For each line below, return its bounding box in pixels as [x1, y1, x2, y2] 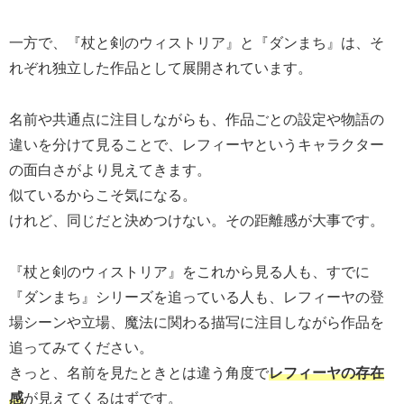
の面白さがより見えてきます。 [9, 162, 211, 179]
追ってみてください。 [9, 340, 153, 356]
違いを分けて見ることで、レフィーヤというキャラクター [9, 137, 384, 153]
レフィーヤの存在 [269, 365, 384, 381]
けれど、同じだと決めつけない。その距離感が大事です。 [9, 213, 384, 229]
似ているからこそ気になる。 [9, 188, 197, 204]
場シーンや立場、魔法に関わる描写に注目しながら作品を [9, 315, 384, 331]
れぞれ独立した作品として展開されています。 [9, 60, 312, 77]
